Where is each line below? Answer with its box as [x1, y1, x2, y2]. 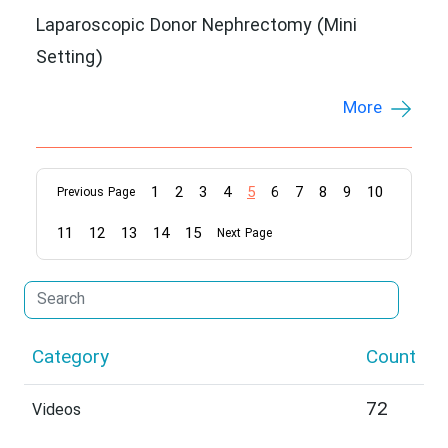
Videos [32, 399, 81, 423]
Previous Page [57, 184, 135, 202]
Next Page [217, 225, 272, 243]
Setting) [36, 45, 102, 72]
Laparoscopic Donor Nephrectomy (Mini [36, 13, 357, 40]
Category [32, 344, 109, 373]
